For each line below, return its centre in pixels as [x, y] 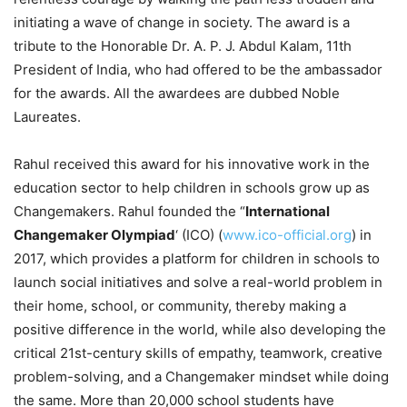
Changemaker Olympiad [94, 235]
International [288, 212]
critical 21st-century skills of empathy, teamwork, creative [198, 353]
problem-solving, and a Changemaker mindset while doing [201, 377]
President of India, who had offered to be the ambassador [198, 70]
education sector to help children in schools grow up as [192, 188]
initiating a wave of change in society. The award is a [182, 23]
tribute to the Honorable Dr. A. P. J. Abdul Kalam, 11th [183, 46]
